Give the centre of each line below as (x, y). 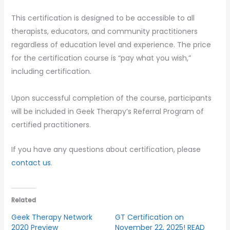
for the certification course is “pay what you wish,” (101, 58)
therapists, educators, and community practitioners (104, 31)
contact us (31, 162)
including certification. (51, 71)
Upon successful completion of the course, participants (111, 98)
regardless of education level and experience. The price (111, 44)
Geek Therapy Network (52, 217)
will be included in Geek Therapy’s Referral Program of (107, 111)
